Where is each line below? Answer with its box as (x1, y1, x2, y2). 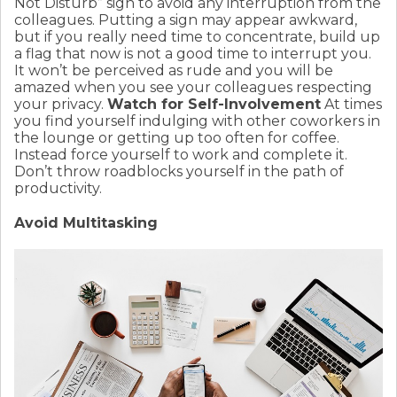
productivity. (14, 179, 102, 197)
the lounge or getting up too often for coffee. (14, 128, 339, 146)
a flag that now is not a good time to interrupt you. (14, 44, 371, 62)
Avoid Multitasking (14, 214, 158, 231)
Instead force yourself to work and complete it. (14, 145, 347, 163)
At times (321, 95, 382, 113)
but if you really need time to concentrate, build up (14, 27, 380, 45)
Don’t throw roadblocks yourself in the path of (14, 162, 344, 180)
